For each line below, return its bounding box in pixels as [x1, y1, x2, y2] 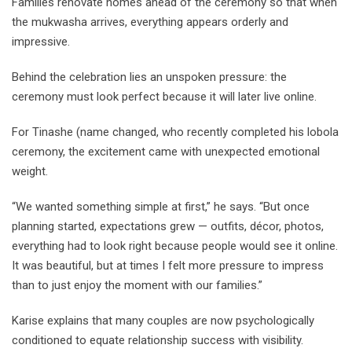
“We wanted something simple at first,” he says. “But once [12, 199, 310, 214]
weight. [12, 163, 48, 178]
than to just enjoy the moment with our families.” [12, 277, 262, 292]
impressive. [12, 34, 70, 49]
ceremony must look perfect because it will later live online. [12, 89, 317, 104]
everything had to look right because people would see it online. [12, 238, 338, 253]
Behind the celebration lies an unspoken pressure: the [12, 69, 287, 84]
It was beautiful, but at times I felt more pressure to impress [12, 258, 324, 273]
